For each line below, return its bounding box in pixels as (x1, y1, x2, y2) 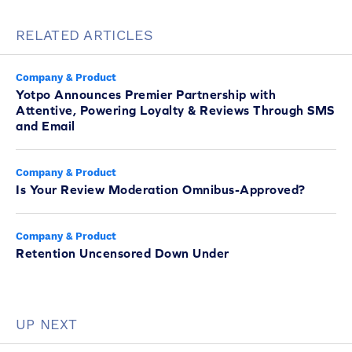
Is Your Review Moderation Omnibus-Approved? (16, 181, 306, 196)
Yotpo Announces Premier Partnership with (16, 86, 276, 101)
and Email (16, 118, 75, 133)
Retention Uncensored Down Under (16, 245, 229, 260)
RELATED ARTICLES (16, 26, 153, 43)
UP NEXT (16, 315, 78, 332)
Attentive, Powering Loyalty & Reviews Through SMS (16, 102, 335, 117)
